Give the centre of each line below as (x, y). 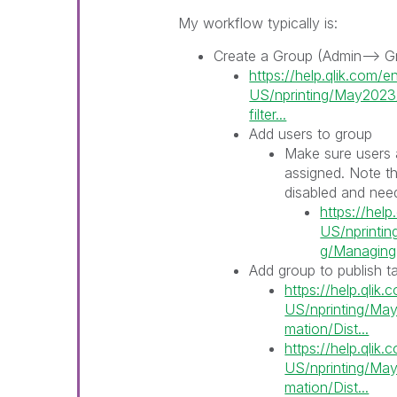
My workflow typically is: (258, 23)
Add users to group (311, 133)
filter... (268, 114)
